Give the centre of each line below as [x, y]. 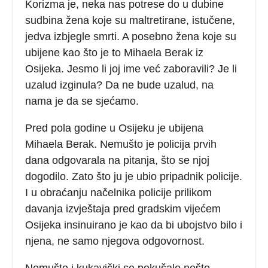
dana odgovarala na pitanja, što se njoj [118, 160]
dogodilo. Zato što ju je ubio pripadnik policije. [134, 176]
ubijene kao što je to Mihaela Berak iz [115, 52]
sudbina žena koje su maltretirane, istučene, [130, 20]
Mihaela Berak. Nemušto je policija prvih [121, 144]
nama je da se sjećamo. [82, 101]
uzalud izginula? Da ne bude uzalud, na [120, 85]
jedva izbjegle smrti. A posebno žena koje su [131, 36]
